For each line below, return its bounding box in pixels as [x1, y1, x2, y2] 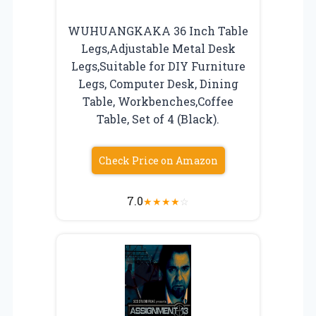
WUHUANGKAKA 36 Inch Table [68, 23, 248, 38]
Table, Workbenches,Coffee [83, 93, 233, 109]
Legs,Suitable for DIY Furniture [71, 58, 245, 73]
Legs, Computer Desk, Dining [78, 75, 238, 91]
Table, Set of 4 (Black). [97, 111, 219, 126]
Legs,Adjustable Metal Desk [80, 40, 236, 56]
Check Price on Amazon [98, 153, 218, 167]
